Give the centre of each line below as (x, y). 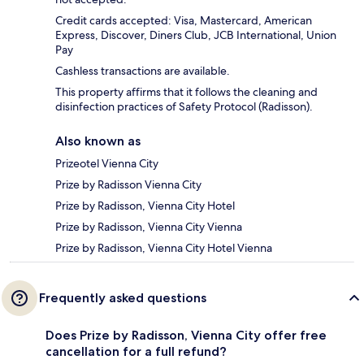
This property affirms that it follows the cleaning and (186, 92)
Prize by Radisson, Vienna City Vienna (149, 227)
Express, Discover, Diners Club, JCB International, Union (196, 35)
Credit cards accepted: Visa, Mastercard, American (184, 21)
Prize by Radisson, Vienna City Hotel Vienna (164, 248)
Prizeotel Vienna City (107, 164)
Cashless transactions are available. (143, 71)
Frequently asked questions (123, 298)
